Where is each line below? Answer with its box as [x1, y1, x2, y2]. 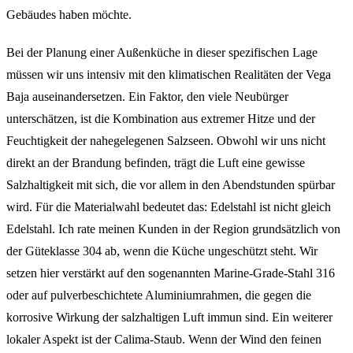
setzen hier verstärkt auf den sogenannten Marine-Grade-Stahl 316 [6, 266, 335, 280]
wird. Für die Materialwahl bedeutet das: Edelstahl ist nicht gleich [6, 199, 331, 214]
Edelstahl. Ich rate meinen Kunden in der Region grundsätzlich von [6, 221, 340, 236]
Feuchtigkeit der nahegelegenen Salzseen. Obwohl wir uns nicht [6, 133, 325, 147]
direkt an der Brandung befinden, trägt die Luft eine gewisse [6, 155, 305, 169]
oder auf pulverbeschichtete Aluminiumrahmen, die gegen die [6, 288, 311, 302]
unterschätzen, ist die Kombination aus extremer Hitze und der [6, 111, 315, 125]
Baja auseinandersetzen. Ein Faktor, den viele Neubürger [6, 89, 288, 103]
